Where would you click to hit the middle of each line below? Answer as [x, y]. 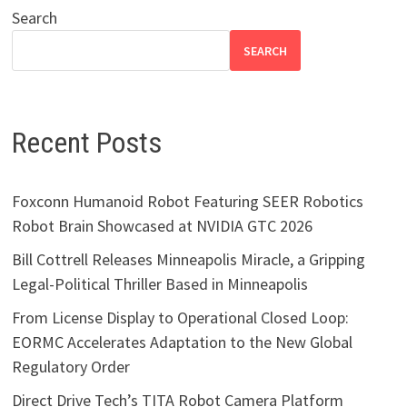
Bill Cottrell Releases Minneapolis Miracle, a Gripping [188, 259]
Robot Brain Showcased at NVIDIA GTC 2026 [162, 225]
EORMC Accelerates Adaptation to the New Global [182, 342]
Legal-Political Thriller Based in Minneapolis [159, 283]
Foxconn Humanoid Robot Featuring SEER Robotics [187, 201]
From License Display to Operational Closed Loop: [180, 317]
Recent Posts [86, 143]
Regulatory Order [70, 366]
